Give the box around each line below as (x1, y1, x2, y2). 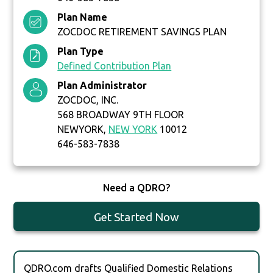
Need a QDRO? (102, 182, 170, 194)
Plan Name (57, 12, 108, 23)
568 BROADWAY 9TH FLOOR (57, 109, 185, 121)
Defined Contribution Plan (57, 60, 172, 72)
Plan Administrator (57, 80, 147, 91)
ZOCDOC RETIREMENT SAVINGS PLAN (57, 26, 227, 38)
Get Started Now (93, 210, 179, 224)
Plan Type (57, 46, 104, 57)
